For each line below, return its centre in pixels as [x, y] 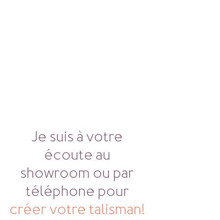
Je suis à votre [79, 137]
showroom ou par [79, 173]
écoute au [79, 155]
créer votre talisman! [79, 209]
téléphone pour [79, 191]
